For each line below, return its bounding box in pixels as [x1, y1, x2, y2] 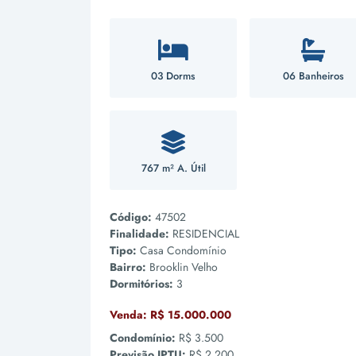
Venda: [110, 307, 147, 323]
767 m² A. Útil [141, 161, 206, 176]
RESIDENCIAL [172, 226, 239, 242]
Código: [110, 209, 152, 225]
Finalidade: [110, 226, 169, 242]
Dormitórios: [110, 276, 173, 292]
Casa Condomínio [140, 242, 226, 258]
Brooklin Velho [149, 259, 218, 275]
